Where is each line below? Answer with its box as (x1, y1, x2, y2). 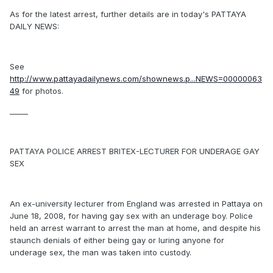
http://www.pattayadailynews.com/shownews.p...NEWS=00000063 (10, 74, 262, 83)
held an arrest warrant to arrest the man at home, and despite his (10, 223, 261, 233)
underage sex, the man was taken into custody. (10, 247, 191, 257)
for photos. (19, 86, 63, 96)
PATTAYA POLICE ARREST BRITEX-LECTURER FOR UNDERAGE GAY (10, 146, 260, 156)
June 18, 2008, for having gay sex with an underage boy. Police (10, 211, 253, 221)
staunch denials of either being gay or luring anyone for (10, 235, 224, 245)
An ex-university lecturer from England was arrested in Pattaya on (10, 199, 263, 208)
